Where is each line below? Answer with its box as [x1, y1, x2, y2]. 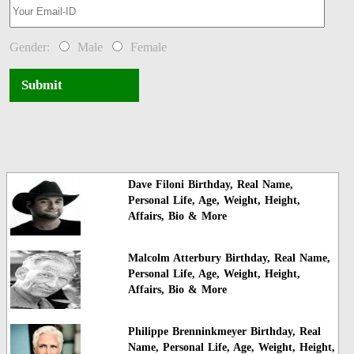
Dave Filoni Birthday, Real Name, [127, 178, 293, 190]
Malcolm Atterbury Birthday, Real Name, [127, 251, 330, 264]
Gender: [9, 40, 56, 55]
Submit [16, 77, 69, 93]
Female [125, 40, 168, 55]
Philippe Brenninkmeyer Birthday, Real [127, 326, 321, 338]
